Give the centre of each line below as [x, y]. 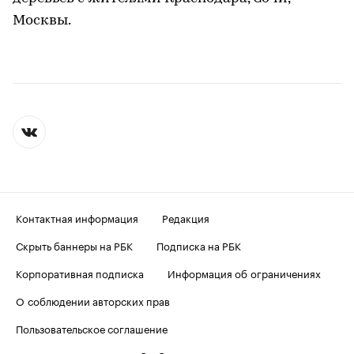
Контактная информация [77, 217]
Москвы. [42, 21]
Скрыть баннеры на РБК [74, 245]
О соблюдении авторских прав [93, 300]
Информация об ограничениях [244, 272]
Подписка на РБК [199, 245]
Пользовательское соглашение [92, 328]
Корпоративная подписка [80, 272]
